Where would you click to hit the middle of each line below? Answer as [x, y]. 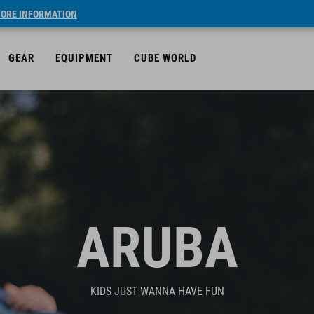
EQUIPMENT [84, 58]
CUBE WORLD [165, 58]
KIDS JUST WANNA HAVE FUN [157, 291]
